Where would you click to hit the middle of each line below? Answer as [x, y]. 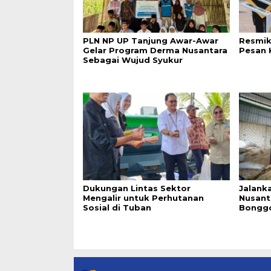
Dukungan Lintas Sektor [137, 188]
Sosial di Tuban [117, 207]
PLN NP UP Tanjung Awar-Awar [151, 41]
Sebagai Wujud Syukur [133, 60]
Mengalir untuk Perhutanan [143, 198]
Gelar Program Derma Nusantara [155, 51]
